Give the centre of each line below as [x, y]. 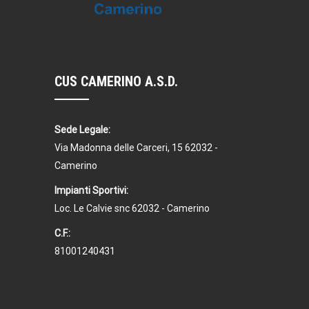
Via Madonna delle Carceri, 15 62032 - [136, 147]
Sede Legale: [82, 129]
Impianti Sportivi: [91, 190]
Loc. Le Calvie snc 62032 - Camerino [132, 208]
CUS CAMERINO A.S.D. [116, 81]
